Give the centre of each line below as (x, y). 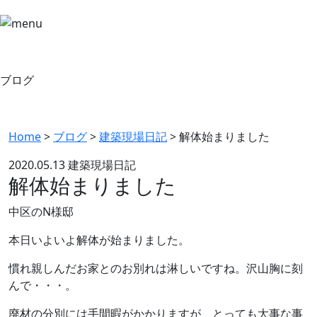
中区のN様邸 (41, 211)
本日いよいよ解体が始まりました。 (99, 240)
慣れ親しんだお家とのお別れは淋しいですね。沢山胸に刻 (156, 268)
